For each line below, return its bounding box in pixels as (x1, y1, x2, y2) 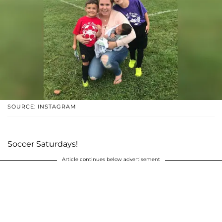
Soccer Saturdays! (7, 139, 78, 149)
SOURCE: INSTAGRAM (7, 103, 76, 110)
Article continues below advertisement (62, 156, 160, 163)
